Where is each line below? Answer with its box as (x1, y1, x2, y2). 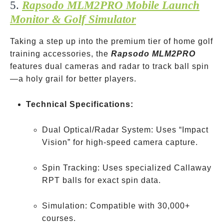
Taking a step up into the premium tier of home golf (10, 37, 213, 45)
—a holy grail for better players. (10, 74, 136, 83)
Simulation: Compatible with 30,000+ (42, 201, 190, 210)
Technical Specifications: (26, 100, 133, 108)
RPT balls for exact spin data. (42, 176, 161, 184)
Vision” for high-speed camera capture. (42, 138, 198, 146)
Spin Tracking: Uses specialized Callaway (42, 163, 211, 172)
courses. (42, 214, 76, 222)
